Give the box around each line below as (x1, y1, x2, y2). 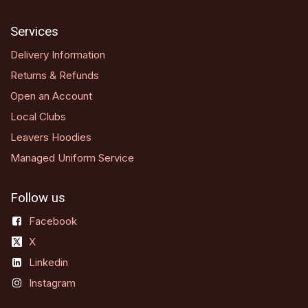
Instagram (29, 276, 76, 289)
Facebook (29, 214, 78, 228)
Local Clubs (10, 109, 66, 123)
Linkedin (29, 255, 69, 269)
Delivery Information (10, 47, 105, 61)
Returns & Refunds (10, 68, 99, 82)
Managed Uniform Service (10, 151, 134, 164)
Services (10, 23, 58, 39)
